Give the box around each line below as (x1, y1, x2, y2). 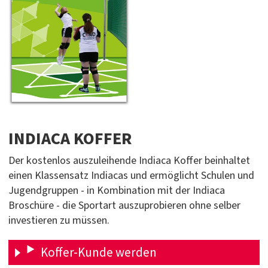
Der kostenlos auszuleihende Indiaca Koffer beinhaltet (8, 153, 250, 169)
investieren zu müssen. (8, 213, 109, 229)
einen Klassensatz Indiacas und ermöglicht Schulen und (8, 168, 254, 184)
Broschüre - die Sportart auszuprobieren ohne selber (8, 198, 240, 214)
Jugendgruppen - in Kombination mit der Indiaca (8, 183, 225, 199)
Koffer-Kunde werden (40, 243, 157, 261)
